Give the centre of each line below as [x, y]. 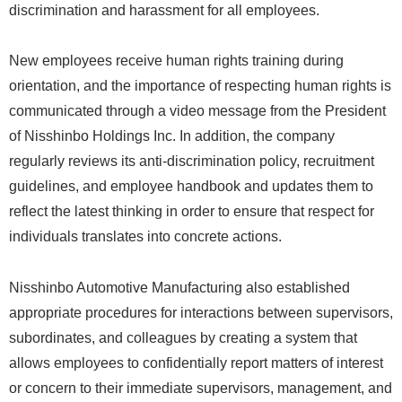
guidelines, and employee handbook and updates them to [191, 187]
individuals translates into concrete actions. [145, 237]
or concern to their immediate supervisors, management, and [201, 389]
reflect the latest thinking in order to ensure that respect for [192, 212]
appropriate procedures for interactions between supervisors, [201, 313]
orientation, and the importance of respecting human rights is [200, 86]
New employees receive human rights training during [176, 61]
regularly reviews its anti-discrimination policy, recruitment [192, 162]
